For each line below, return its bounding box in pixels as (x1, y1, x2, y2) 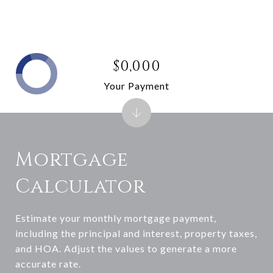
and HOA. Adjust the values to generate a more (15, 243, 237, 254)
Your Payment (104, 79, 169, 91)
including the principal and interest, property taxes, (15, 227, 257, 239)
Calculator (15, 174, 146, 200)
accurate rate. (15, 258, 81, 269)
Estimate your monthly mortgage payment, (15, 212, 216, 224)
